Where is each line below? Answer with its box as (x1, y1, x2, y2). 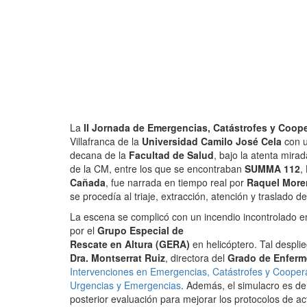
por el (70, 223, 97, 237)
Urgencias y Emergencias (70, 278, 181, 292)
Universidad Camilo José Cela (142, 134, 282, 148)
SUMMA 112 (245, 162, 300, 175)
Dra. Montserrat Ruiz (70, 251, 165, 265)
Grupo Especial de (97, 223, 184, 237)
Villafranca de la (70, 134, 142, 148)
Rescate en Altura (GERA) (70, 237, 190, 251)
